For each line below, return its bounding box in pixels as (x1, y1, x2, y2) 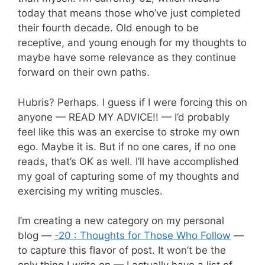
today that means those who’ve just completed (18, 7, 241, 19)
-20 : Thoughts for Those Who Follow (54, 230, 231, 241)
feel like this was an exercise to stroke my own (18, 125, 240, 138)
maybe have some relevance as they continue (18, 51, 236, 63)
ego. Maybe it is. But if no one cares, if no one (18, 140, 236, 153)
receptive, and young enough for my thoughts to (18, 37, 247, 49)
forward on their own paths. (18, 66, 150, 78)
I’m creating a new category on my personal (18, 215, 224, 227)
